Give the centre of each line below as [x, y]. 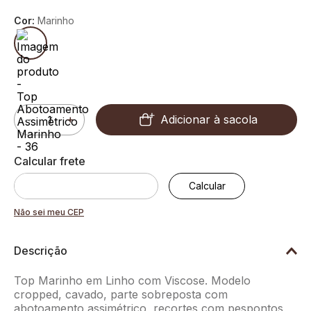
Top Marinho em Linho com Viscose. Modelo [132, 280]
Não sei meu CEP [49, 212]
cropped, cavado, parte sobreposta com [121, 294]
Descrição [41, 250]
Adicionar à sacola [209, 119]
